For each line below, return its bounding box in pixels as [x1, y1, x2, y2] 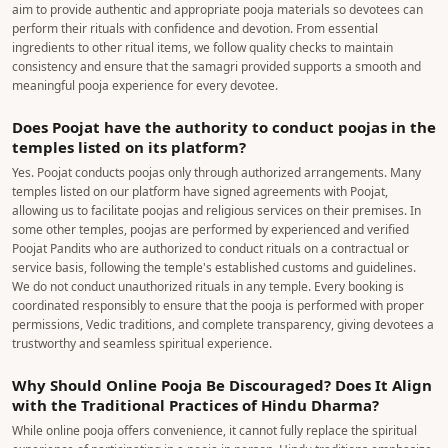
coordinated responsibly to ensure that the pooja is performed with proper [12, 297, 424, 314]
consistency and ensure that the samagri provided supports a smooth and [12, 58, 421, 75]
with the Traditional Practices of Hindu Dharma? [12, 395, 379, 415]
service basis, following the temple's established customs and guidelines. [12, 259, 416, 276]
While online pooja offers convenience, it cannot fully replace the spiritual [12, 422, 417, 439]
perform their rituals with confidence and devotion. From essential [12, 20, 378, 37]
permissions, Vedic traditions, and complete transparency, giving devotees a [12, 316, 434, 333]
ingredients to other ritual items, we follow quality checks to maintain [12, 39, 393, 56]
